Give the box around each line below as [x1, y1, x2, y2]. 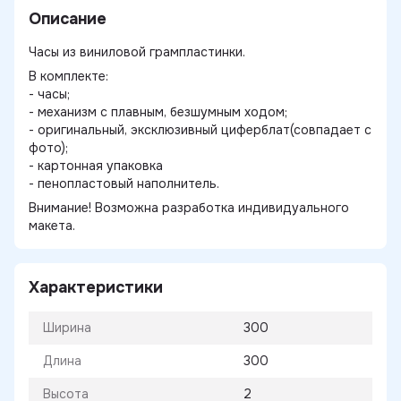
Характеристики [29, 277, 163, 297]
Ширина [43, 320, 91, 336]
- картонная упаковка [29, 158, 163, 174]
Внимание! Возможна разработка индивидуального [29, 200, 349, 216]
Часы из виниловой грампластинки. [29, 44, 245, 60]
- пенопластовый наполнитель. [29, 175, 219, 192]
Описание [29, 9, 107, 29]
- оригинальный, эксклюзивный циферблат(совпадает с [29, 122, 371, 138]
